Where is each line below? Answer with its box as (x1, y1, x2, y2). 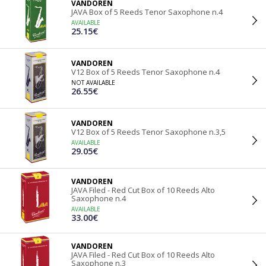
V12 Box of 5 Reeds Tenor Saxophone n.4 (71, 66, 220, 77)
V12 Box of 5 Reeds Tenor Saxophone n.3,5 (71, 126, 226, 137)
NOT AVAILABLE (71, 78, 115, 87)
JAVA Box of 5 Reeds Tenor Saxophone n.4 (71, 7, 223, 17)
